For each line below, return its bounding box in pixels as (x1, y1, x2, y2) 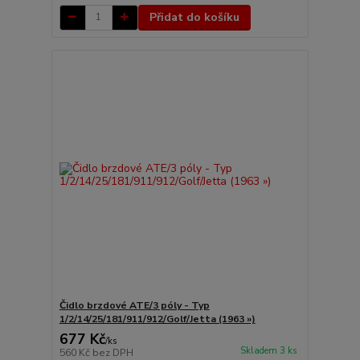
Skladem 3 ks (239, 345, 297, 358)
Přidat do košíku (149, 9, 239, 25)
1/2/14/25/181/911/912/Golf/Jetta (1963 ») (59, 313, 256, 326)
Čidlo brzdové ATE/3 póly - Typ (59, 299, 210, 313)
